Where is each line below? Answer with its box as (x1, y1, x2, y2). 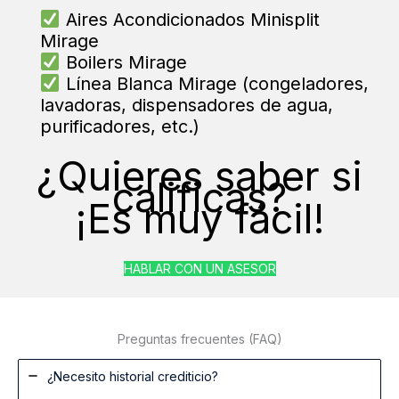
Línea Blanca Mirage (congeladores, (60, 73, 369, 95)
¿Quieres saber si (37, 151, 362, 201)
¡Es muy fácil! (74, 194, 325, 244)
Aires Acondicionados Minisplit (60, 9, 320, 31)
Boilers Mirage (60, 52, 187, 74)
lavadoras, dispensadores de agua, (40, 94, 333, 117)
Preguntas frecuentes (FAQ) (117, 330, 282, 346)
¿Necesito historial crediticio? (47, 368, 218, 384)
